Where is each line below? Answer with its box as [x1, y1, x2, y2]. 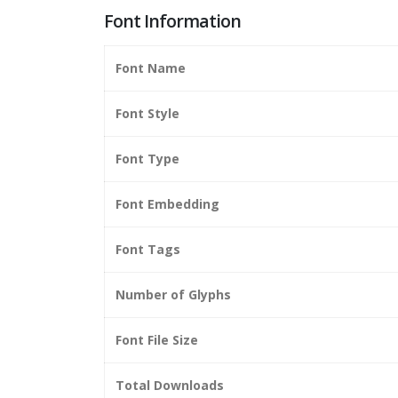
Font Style [115, 104, 179, 122]
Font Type [115, 149, 179, 167]
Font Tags [115, 240, 180, 258]
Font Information [104, 8, 242, 33]
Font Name [115, 59, 186, 76]
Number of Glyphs [115, 285, 231, 303]
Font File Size [115, 330, 198, 348]
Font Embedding [115, 195, 219, 212]
